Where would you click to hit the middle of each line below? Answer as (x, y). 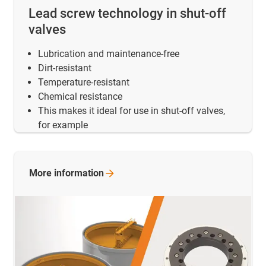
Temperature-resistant (84, 83)
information (79, 173)
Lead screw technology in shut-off (127, 14)
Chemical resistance (80, 97)
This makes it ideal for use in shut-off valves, (132, 111)
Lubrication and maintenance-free (109, 54)
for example (63, 125)
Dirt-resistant (65, 68)
